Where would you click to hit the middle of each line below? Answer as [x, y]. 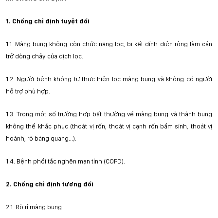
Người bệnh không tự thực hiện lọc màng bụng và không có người [115, 79]
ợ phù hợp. [35, 91]
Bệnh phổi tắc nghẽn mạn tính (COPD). [71, 161]
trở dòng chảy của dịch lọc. [45, 56]
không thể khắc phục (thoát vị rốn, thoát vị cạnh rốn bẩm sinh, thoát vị [109, 126]
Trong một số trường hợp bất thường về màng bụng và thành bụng [115, 114]
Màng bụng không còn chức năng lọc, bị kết [79, 44]
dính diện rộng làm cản [179, 44]
